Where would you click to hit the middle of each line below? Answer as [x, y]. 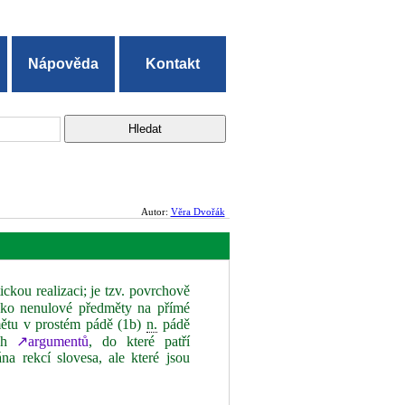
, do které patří [139, 341]
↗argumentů [53, 341]
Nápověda [64, 64]
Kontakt [173, 64]
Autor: [155, 212]
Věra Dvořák [198, 212]
